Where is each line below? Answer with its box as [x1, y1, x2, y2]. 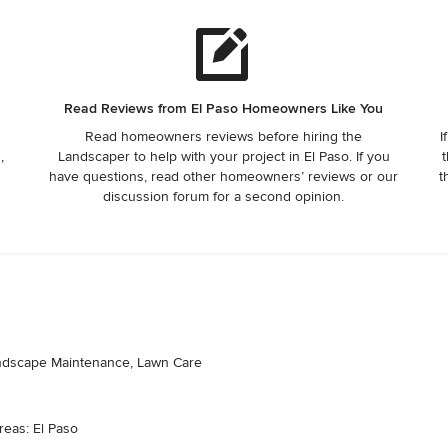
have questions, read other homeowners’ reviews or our [49, 168, 399, 185]
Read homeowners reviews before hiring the [85, 128, 363, 145]
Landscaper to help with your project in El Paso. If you [57, 148, 390, 165]
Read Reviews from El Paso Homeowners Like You [64, 100, 384, 117]
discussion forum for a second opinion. [103, 188, 345, 205]
